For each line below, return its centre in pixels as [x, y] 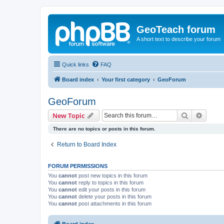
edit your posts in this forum [111, 189]
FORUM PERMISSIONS [78, 166]
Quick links [75, 64]
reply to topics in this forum [110, 182]
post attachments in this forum [114, 203]
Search [199, 115]
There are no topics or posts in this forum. [104, 128]
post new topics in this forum [112, 175]
